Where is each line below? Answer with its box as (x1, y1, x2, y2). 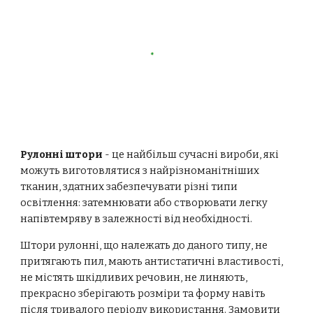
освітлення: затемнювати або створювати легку (20, 196, 268, 209)
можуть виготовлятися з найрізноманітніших (20, 164, 260, 177)
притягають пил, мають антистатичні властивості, (20, 255, 284, 268)
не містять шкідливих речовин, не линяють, (20, 271, 248, 284)
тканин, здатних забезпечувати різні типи (20, 180, 238, 193)
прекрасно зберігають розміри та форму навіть (20, 287, 266, 300)
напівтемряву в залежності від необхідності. (20, 212, 253, 225)
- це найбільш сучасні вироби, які (103, 148, 279, 161)
